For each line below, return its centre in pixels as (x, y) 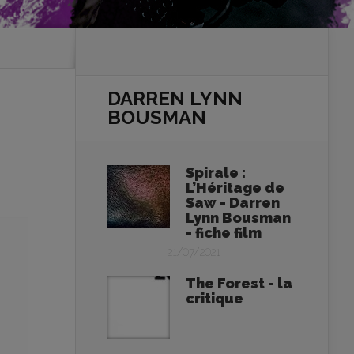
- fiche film (224, 233)
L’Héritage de (235, 188)
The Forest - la (239, 283)
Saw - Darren (233, 203)
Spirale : (216, 173)
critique (215, 298)
